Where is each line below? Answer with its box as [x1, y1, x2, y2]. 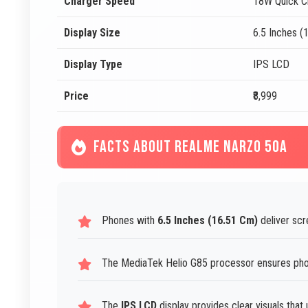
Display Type [64, 58, 122, 71]
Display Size [64, 26, 120, 39]
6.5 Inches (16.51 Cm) [157, 214, 258, 227]
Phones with [102, 214, 157, 227]
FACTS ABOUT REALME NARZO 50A [93, 137, 287, 157]
